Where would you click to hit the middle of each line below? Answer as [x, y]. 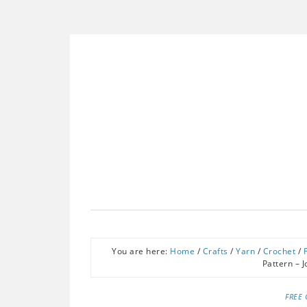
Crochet [279, 251]
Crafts [215, 251]
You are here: [141, 251]
